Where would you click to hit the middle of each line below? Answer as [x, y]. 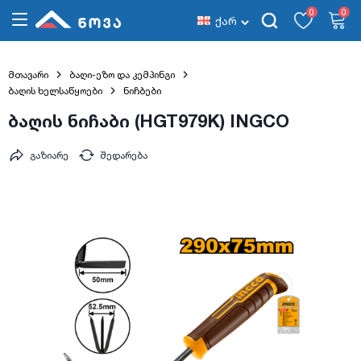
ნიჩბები [142, 91]
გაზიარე [49, 156]
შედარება [124, 156]
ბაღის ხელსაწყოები [55, 91]
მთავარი [28, 75]
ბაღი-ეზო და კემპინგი [122, 75]
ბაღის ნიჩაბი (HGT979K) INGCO [149, 121]
